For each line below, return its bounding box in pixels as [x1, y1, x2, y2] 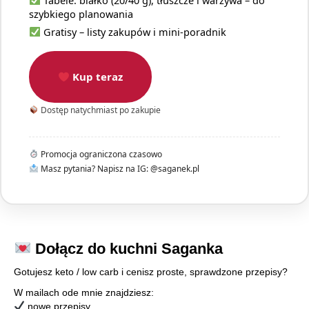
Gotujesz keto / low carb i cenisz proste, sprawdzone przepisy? [14, 266, 288, 278]
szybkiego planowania [29, 7, 133, 21]
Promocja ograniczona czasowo [38, 148, 162, 161]
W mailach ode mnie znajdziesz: [14, 287, 154, 299]
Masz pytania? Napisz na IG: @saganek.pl [38, 163, 199, 175]
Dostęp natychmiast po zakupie [38, 104, 161, 117]
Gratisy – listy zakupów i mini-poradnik [40, 25, 226, 39]
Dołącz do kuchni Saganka [31, 240, 223, 258]
